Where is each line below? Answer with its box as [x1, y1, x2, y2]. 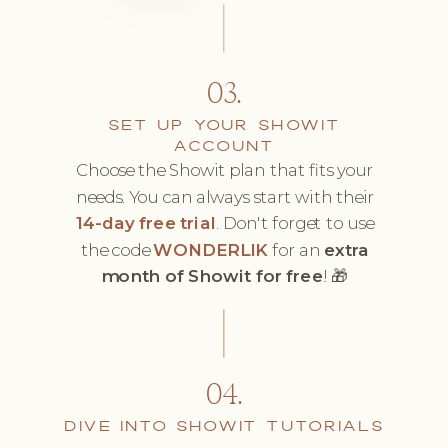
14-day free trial [76, 212, 217, 234]
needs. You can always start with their [75, 186, 374, 208]
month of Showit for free [101, 265, 323, 287]
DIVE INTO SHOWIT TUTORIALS [64, 415, 384, 439]
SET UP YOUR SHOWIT [108, 114, 340, 138]
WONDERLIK [153, 239, 269, 261]
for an [268, 239, 325, 261]
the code [80, 239, 154, 261]
